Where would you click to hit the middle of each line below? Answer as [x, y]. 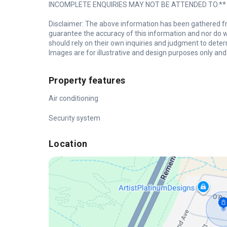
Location [68, 144]
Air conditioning [73, 99]
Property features [87, 81]
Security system [74, 118]
